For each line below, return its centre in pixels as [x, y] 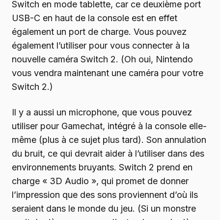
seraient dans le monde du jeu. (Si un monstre [104, 209]
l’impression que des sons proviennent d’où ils [105, 195]
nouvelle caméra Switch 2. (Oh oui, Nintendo [102, 59]
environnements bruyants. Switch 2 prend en [102, 167]
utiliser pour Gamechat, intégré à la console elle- [109, 126]
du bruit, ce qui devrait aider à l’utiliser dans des [108, 154]
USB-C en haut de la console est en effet [95, 18]
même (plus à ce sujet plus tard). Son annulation [109, 140]
